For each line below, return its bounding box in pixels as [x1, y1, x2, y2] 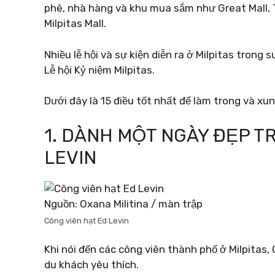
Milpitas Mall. [44, 17, 106, 29]
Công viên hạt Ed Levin [44, 215, 129, 225]
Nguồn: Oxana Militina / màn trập [44, 197, 203, 210]
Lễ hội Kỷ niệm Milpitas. [44, 63, 155, 76]
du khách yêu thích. [44, 258, 139, 271]
